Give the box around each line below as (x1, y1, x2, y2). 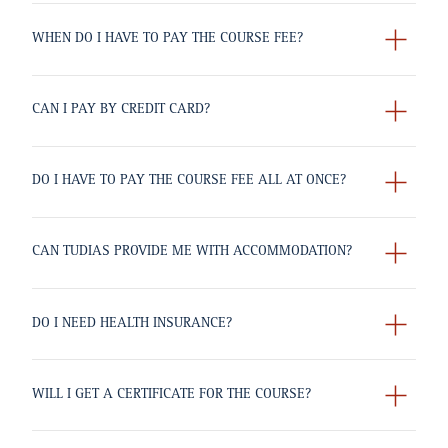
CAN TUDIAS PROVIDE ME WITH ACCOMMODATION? (32, 245, 352, 260)
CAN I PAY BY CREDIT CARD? (32, 103, 210, 118)
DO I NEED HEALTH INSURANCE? (32, 316, 232, 331)
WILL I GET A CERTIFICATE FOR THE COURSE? (32, 387, 311, 402)
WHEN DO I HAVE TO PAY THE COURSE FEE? (32, 31, 303, 46)
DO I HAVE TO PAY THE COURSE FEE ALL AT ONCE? (32, 174, 346, 189)
